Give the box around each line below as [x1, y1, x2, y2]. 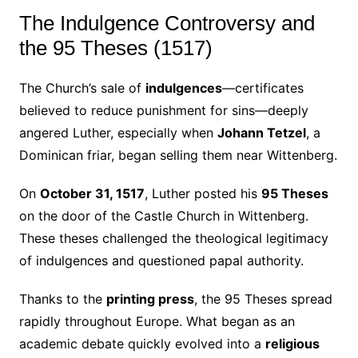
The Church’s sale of [18, 80, 145, 97]
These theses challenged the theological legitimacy [18, 230, 328, 247]
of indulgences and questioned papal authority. [18, 253, 304, 269]
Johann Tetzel [217, 125, 306, 141]
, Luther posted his [144, 185, 261, 202]
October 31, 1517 [39, 185, 145, 202]
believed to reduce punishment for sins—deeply [18, 102, 308, 119]
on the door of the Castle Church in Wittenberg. [18, 208, 308, 225]
